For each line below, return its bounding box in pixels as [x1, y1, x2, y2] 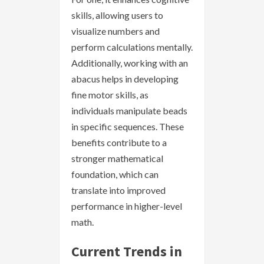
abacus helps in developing [71, 73, 179, 85]
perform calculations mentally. [71, 41, 193, 53]
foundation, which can [71, 169, 159, 180]
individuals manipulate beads [71, 105, 187, 117]
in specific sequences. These [71, 121, 184, 133]
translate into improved [71, 184, 166, 196]
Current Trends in [71, 242, 182, 261]
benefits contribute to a [71, 137, 167, 148]
